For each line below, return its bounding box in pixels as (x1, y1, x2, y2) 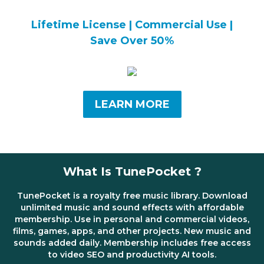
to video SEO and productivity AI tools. (48, 249, 216, 260)
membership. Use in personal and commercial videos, (15, 214, 249, 225)
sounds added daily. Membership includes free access (13, 237, 251, 248)
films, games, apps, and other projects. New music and (13, 226, 251, 236)
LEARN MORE (94, 98, 170, 111)
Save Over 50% (90, 34, 174, 47)
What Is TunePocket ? (62, 164, 202, 179)
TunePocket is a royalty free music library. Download (16, 190, 247, 201)
